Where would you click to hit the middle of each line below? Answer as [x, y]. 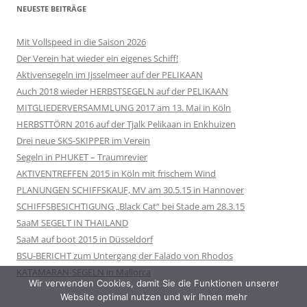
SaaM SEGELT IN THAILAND [72, 222]
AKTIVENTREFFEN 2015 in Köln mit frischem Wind [116, 173]
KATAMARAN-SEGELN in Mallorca [84, 272]
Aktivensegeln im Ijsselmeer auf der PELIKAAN [110, 74]
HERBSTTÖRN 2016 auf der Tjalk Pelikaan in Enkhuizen [126, 124]
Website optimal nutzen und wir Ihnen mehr [153, 297]
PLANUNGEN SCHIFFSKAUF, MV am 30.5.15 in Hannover [130, 189]
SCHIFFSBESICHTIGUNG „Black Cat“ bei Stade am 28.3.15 [131, 206]
